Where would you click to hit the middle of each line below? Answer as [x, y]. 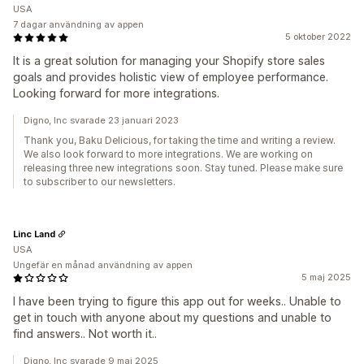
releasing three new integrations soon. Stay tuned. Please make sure [183, 168]
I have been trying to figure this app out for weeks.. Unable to [177, 301]
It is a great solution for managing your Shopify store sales [169, 61]
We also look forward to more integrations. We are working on [168, 154]
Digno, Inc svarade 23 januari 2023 [101, 121]
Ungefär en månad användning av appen [103, 265]
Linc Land [34, 234]
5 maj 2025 [326, 277]
